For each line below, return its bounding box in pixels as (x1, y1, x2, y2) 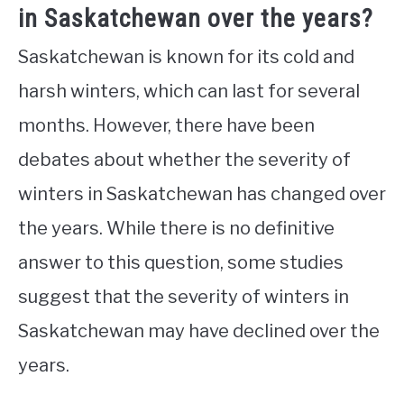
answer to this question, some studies (18, 252, 344, 274)
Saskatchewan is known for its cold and (18, 46, 354, 69)
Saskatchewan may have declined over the (18, 320, 380, 343)
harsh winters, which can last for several (18, 80, 360, 103)
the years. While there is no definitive (18, 217, 335, 240)
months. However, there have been (18, 115, 315, 137)
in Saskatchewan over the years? (18, 4, 373, 34)
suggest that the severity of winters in (18, 286, 349, 308)
